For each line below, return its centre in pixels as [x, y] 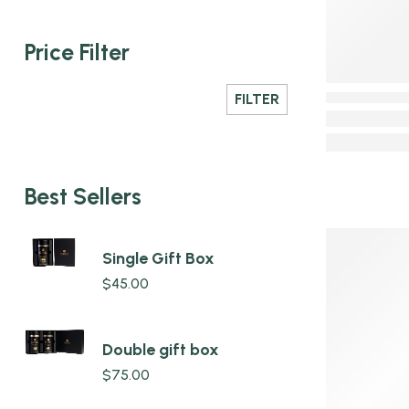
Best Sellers [83, 196]
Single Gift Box [158, 259]
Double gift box [161, 350]
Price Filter [77, 52]
